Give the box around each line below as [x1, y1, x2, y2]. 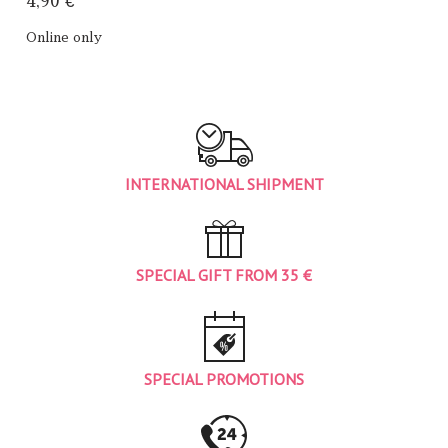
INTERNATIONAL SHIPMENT [124, 173, 324, 194]
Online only [26, 30, 102, 44]
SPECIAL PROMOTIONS [144, 368, 304, 389]
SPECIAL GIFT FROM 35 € [136, 264, 312, 285]
